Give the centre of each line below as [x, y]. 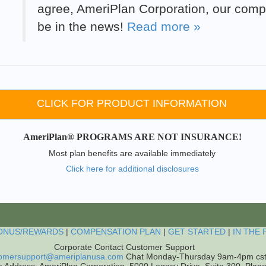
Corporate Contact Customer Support [124, 247]
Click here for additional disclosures [132, 168]
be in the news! [82, 26]
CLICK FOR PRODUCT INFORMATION [132, 103]
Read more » [164, 26]
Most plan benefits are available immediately [132, 153]
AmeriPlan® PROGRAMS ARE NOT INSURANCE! [132, 137]
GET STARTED [197, 231]
